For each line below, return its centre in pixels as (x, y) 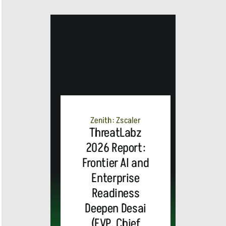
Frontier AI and (116, 163)
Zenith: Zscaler (116, 120)
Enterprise (116, 178)
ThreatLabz (116, 133)
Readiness (116, 193)
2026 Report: (116, 148)
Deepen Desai (116, 208)
